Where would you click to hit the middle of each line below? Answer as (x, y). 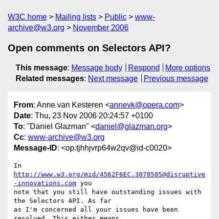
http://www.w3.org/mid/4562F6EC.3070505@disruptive (109, 175)
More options (188, 68)
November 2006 (101, 28)
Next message (113, 78)
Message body (97, 68)
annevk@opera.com (144, 105)
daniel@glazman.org (131, 127)
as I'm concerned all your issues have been (96, 210)
